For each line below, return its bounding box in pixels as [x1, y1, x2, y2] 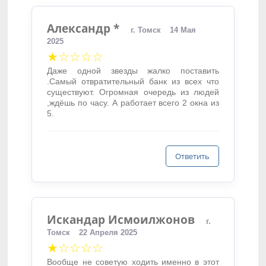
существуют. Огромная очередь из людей [47, 87, 219, 97]
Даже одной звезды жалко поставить [47, 66, 219, 75]
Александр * [47, 21, 120, 36]
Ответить [175, 151, 210, 161]
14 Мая [170, 26, 197, 34]
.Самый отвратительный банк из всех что [47, 77, 219, 86]
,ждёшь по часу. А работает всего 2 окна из [47, 98, 219, 107]
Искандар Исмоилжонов [47, 212, 195, 227]
